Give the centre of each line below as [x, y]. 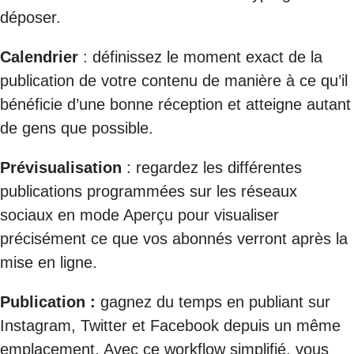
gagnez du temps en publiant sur [213, 301]
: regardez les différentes [212, 167]
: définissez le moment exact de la [200, 56]
